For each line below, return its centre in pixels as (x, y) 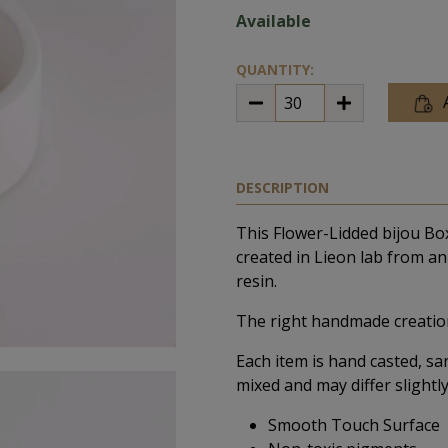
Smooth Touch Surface (354, 425)
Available (273, 21)
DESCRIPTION (282, 187)
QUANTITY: (275, 69)
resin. (256, 281)
